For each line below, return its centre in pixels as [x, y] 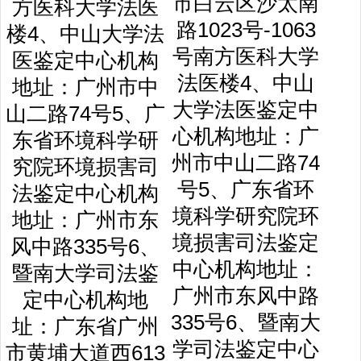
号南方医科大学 [246, 56]
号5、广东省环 [246, 189]
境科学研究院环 [246, 216]
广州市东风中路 [246, 296]
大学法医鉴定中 [246, 110]
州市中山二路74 [246, 163]
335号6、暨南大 [246, 322]
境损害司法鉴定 [246, 243]
